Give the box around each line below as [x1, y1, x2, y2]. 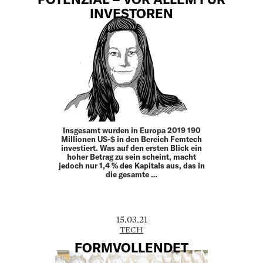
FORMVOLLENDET [75, 240, 188, 255]
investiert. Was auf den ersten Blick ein [61, 143, 202, 153]
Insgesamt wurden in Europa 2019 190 [62, 125, 201, 135]
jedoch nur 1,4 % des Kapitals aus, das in [58, 160, 205, 170]
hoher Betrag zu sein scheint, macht [67, 151, 196, 161]
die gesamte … [106, 169, 157, 179]
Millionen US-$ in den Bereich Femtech [61, 134, 202, 144]
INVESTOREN [90, 5, 173, 21]
